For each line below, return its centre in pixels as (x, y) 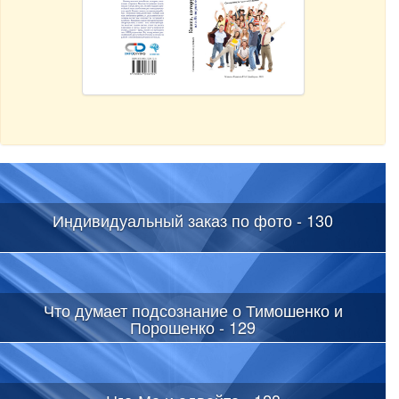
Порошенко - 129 (193, 326)
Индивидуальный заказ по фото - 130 (193, 220)
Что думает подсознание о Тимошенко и (193, 309)
